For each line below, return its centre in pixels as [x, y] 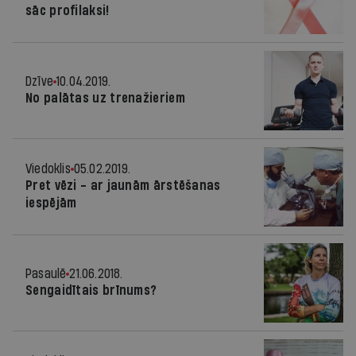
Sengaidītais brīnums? [91, 290]
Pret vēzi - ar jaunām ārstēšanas [123, 186]
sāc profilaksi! [68, 11]
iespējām [51, 203]
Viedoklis [48, 169]
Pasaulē [46, 274]
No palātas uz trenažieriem [105, 98]
